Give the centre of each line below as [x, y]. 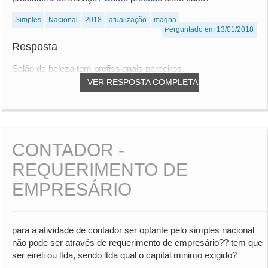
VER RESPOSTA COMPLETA [143, 82]
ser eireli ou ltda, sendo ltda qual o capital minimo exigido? [124, 255]
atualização [128, 20]
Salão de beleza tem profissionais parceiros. [98, 69]
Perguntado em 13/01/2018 [209, 30]
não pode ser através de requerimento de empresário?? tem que [137, 243]
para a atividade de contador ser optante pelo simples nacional [133, 230]
